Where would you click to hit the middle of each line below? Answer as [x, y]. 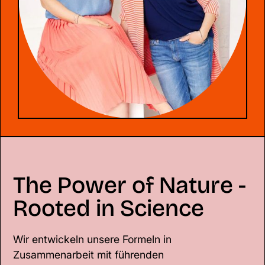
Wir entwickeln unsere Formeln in [93, 239]
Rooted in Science [109, 209]
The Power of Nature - [130, 185]
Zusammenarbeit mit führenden [89, 254]
